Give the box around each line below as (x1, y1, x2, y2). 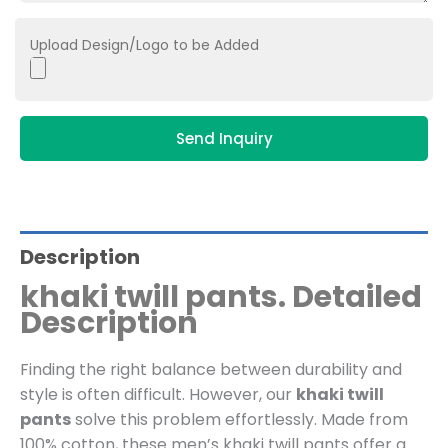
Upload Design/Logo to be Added (30, 35, 259, 56)
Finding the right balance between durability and (20, 358, 402, 382)
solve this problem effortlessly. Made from (71, 408, 408, 432)
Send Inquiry (175, 128, 273, 150)
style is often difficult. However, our (20, 383, 296, 407)
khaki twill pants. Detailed (20, 276, 422, 319)
